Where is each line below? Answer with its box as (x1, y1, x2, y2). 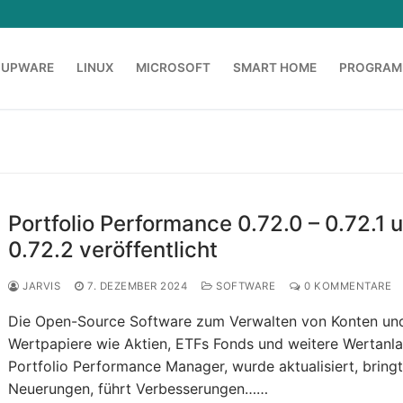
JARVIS (19, 280, 61, 293)
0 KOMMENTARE (300, 280, 392, 293)
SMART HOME (233, 60, 317, 76)
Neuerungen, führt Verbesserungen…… (8, 380, 269, 399)
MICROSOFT (136, 60, 210, 76)
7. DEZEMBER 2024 (87, 280, 188, 293)
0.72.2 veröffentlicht (8, 237, 219, 264)
